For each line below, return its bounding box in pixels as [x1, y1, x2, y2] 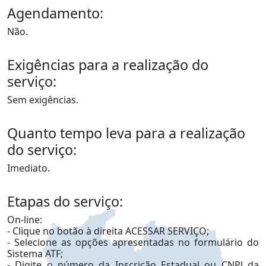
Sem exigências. [7, 93, 78, 107]
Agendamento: [7, 4, 103, 23]
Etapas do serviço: [7, 192, 123, 211]
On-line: [7, 213, 42, 227]
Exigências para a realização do [7, 55, 208, 75]
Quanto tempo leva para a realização [7, 123, 245, 143]
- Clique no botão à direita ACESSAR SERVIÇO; [7, 224, 209, 238]
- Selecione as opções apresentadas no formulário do [7, 236, 259, 249]
